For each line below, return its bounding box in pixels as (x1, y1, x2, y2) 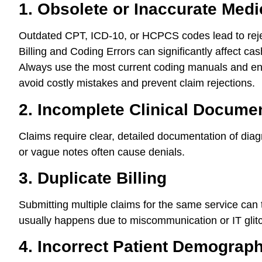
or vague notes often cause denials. (19, 146, 185, 158)
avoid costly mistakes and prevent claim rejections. (19, 77, 255, 89)
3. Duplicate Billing (19, 168, 167, 187)
